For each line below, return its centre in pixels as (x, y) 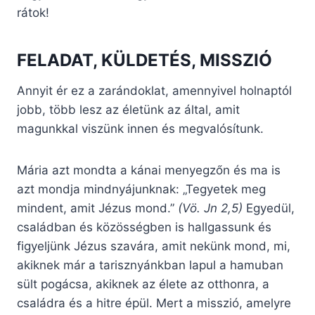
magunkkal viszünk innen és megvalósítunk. (140, 129)
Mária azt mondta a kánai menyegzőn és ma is (149, 171)
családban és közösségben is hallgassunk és (144, 227)
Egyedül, (269, 208)
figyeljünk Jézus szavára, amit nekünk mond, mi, (154, 246)
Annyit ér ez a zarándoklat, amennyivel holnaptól (154, 91)
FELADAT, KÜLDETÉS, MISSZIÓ (144, 60)
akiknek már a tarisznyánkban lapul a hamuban (150, 265)
